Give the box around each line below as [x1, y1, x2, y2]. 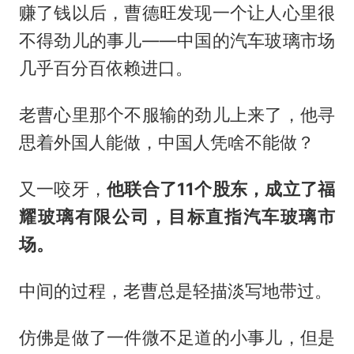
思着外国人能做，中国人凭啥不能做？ [18, 131, 314, 153]
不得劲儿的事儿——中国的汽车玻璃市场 [18, 29, 336, 51]
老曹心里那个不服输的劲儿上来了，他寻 [18, 104, 336, 125]
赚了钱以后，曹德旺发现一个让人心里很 [18, 2, 336, 23]
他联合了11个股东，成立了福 [107, 178, 336, 199]
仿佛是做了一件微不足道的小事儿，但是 [18, 326, 336, 348]
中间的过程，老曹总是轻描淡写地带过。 [18, 280, 332, 301]
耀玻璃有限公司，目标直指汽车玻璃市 [18, 205, 336, 227]
